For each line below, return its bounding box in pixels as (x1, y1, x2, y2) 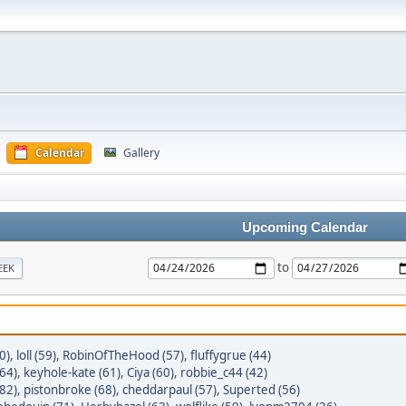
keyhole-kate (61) (24, 364, 121, 381)
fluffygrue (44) (190, 347, 271, 363)
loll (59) (16, 347, 56, 363)
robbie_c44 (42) (180, 364, 267, 381)
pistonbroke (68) (24, 382, 116, 398)
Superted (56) (223, 382, 300, 398)
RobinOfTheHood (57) (63, 347, 184, 363)
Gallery (123, 145, 159, 160)
